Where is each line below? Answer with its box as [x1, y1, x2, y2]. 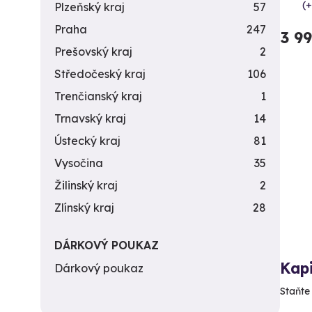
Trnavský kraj [54, 111, 126, 125]
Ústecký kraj [54, 134, 120, 148]
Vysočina [54, 156, 103, 170]
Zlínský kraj [54, 201, 114, 214]
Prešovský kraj [54, 45, 132, 58]
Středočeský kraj [54, 67, 146, 81]
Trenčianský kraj [54, 89, 142, 103]
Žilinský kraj [54, 178, 118, 192]
